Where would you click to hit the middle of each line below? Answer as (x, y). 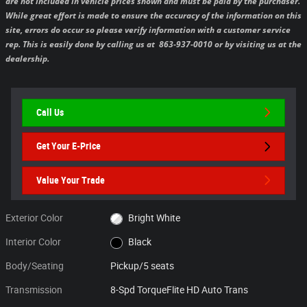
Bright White (154, 218)
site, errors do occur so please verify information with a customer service (148, 29)
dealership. (27, 58)
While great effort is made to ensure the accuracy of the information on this (153, 15)
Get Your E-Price (69, 146)
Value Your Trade (71, 180)
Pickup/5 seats (143, 266)
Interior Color (33, 242)
